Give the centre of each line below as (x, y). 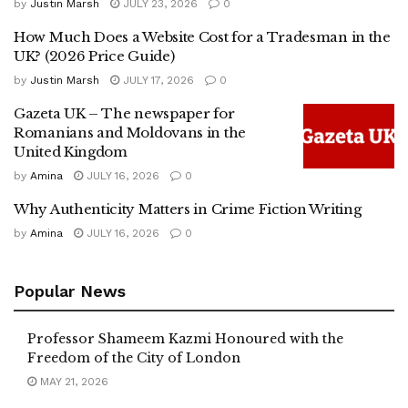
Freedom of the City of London (134, 357)
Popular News (70, 291)
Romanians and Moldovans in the (130, 132)
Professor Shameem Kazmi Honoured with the (185, 338)
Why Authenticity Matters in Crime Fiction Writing (188, 209)
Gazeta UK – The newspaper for (124, 113)
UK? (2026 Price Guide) (94, 56)
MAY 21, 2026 (72, 381)
